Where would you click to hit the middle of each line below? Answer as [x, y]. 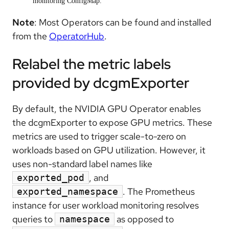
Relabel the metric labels [91, 64]
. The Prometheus [159, 192]
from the [31, 36]
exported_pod [51, 178]
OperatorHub [77, 36]
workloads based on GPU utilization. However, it [109, 150]
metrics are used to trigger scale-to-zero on [99, 136]
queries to [33, 219]
